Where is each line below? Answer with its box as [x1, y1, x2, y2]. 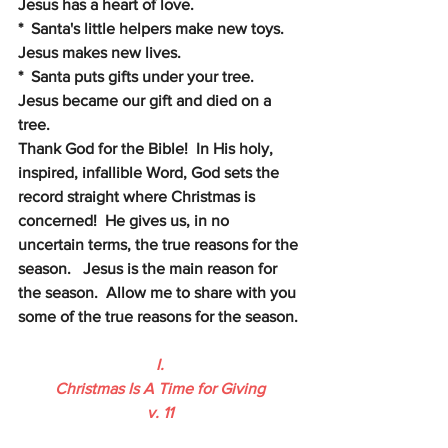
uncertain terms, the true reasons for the [18, 236, 302, 253]
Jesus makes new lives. [18, 44, 181, 61]
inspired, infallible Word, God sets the [18, 164, 283, 181]
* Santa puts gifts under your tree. [18, 68, 262, 85]
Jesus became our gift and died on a [18, 92, 275, 109]
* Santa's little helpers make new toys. [18, 20, 292, 37]
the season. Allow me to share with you [18, 284, 300, 301]
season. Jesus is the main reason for [18, 260, 281, 277]
